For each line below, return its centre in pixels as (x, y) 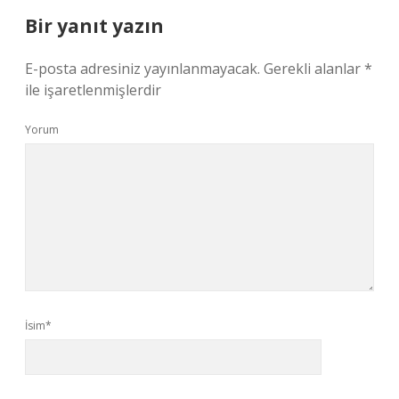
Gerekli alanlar (314, 69)
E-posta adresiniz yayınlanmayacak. (142, 69)
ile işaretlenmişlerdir (93, 90)
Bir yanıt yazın (94, 26)
